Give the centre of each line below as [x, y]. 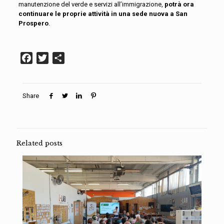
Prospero [33, 23]
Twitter [60, 58]
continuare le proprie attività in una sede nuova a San [103, 14]
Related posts [39, 143]
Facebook [49, 58]
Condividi [80, 58]
